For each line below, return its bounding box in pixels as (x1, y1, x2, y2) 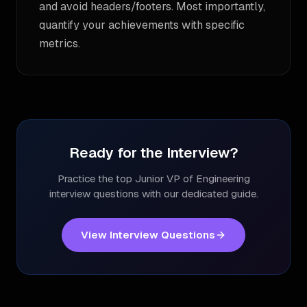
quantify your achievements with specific (39, 18, 245, 32)
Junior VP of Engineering (134, 172, 250, 185)
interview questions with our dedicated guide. (49, 187, 258, 200)
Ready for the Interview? (69, 143, 238, 162)
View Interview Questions (81, 228, 215, 241)
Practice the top (57, 172, 135, 185)
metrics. (39, 36, 80, 51)
